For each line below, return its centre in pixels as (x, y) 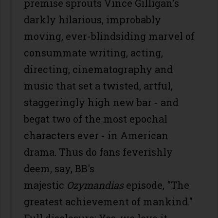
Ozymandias (95, 185)
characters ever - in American (96, 135)
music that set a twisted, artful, (98, 85)
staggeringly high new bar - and (101, 102)
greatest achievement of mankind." (108, 201)
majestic (45, 185)
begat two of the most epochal (96, 118)
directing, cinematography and (98, 69)
